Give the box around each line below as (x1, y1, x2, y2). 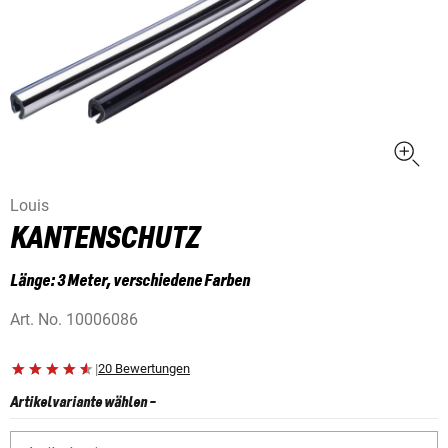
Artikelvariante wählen (10, 395, 147, 412)
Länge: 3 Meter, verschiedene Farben (10, 272, 250, 291)
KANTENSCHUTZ (10, 223, 199, 256)
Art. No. (10, 310, 66, 330)
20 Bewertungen (98, 361, 190, 377)
